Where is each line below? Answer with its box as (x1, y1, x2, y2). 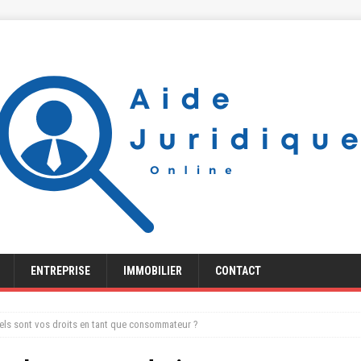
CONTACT (215, 264, 261, 277)
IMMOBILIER (123, 264, 182, 277)
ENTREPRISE (31, 264, 90, 277)
